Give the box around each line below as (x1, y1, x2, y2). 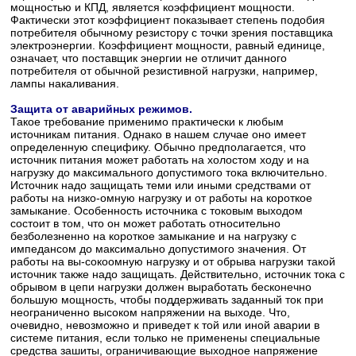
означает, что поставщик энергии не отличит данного (10, 52, 288, 64)
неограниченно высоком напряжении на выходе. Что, (10, 306, 291, 319)
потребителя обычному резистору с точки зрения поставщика (10, 26, 334, 39)
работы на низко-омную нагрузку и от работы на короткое (10, 192, 313, 204)
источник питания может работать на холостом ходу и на (10, 153, 310, 166)
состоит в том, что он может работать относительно (10, 217, 281, 230)
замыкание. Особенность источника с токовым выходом (10, 204, 304, 217)
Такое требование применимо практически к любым (10, 115, 284, 128)
